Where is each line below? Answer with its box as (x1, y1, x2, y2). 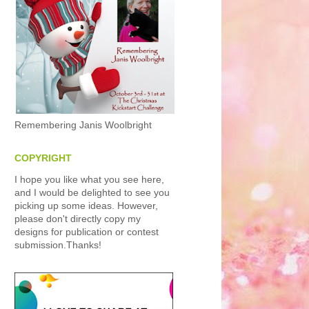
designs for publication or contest (14, 226, 159, 237)
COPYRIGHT (14, 152, 72, 163)
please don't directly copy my (14, 213, 141, 224)
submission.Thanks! (14, 239, 101, 250)
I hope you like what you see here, (14, 174, 164, 185)
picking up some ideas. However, (14, 200, 158, 211)
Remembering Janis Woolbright (14, 119, 152, 130)
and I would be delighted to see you (14, 187, 170, 198)
